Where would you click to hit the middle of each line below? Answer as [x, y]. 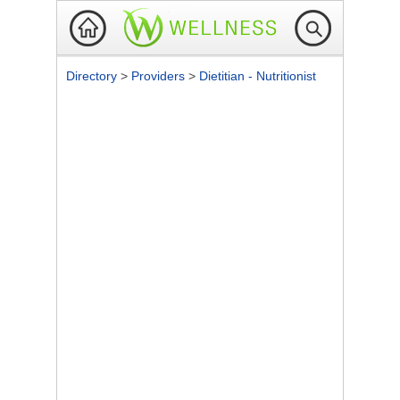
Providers [160, 76]
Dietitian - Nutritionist [258, 76]
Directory [93, 76]
